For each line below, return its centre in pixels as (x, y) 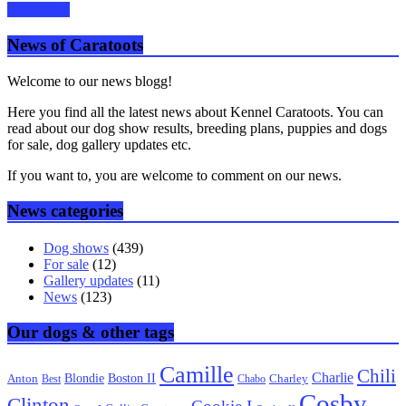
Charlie (333, 378)
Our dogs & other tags (91, 332)
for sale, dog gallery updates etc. (99, 145)
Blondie (84, 379)
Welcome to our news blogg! (90, 82)
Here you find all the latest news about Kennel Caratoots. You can (195, 112)
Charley (289, 379)
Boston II (132, 378)
